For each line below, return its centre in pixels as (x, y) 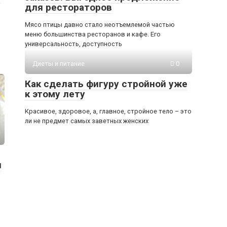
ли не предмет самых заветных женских (87, 121)
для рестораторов (68, 8)
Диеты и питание (59, 64)
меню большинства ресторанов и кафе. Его (93, 34)
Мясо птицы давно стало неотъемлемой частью (100, 25)
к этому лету (55, 94)
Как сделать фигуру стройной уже (106, 84)
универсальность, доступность (73, 44)
